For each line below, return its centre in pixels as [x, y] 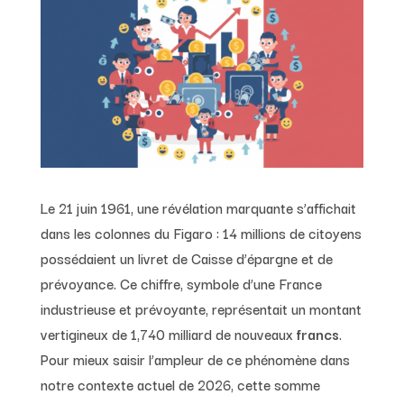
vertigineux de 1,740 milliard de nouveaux [168, 333]
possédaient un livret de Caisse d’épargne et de [186, 257]
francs [317, 333]
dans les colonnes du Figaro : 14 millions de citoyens [201, 232]
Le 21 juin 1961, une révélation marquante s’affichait [198, 207]
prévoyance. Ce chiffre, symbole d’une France [181, 283]
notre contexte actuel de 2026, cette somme [180, 384]
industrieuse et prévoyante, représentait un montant [201, 308]
